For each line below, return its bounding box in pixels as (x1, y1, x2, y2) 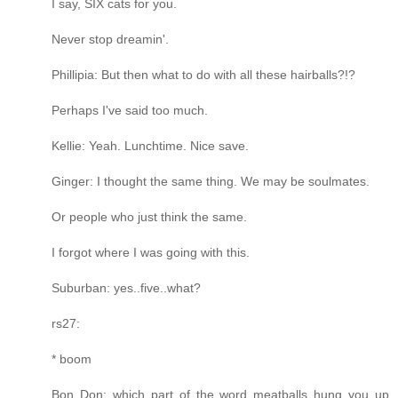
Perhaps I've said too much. (52, 102, 208, 117)
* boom (52, 351, 92, 366)
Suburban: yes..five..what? (52, 280, 201, 295)
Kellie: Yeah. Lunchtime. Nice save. (52, 138, 249, 153)
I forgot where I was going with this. (52, 244, 250, 259)
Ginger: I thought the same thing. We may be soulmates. (52, 173, 370, 188)
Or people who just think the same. (52, 209, 247, 224)
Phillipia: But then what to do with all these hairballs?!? (52, 67, 355, 82)
